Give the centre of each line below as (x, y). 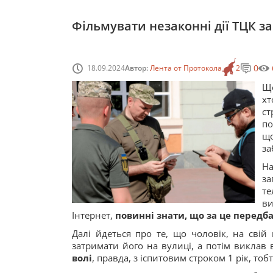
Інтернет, (94, 215)
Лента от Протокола (186, 68)
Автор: (137, 68)
